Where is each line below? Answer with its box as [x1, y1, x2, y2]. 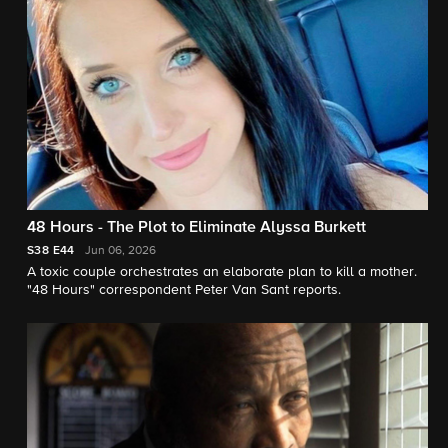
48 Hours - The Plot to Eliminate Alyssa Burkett [27, 220, 366, 237]
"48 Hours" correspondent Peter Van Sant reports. [27, 283, 341, 298]
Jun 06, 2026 [84, 245, 156, 258]
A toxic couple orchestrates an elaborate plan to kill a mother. [27, 265, 417, 280]
